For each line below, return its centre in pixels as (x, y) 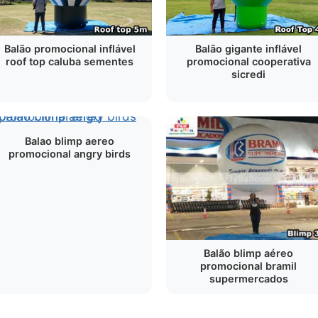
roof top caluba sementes (70, 61)
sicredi (248, 74)
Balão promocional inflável (70, 49)
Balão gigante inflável (248, 49)
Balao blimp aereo (70, 141)
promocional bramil (248, 265)
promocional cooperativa (248, 61)
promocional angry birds (70, 154)
